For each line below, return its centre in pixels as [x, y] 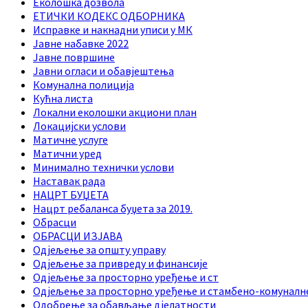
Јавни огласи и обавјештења [103, 70]
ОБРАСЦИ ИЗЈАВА [78, 235]
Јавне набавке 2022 [81, 43]
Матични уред [67, 153]
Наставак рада [69, 180]
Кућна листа [63, 98]
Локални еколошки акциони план [115, 112]
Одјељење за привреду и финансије [120, 263]
